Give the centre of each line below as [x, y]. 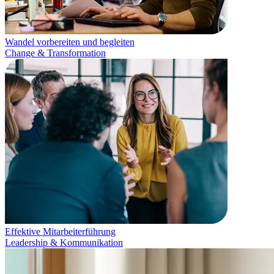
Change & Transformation [55, 53]
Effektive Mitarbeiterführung [60, 231]
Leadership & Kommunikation [64, 243]
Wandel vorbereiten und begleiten [70, 42]
